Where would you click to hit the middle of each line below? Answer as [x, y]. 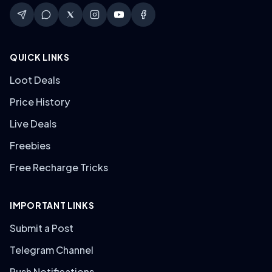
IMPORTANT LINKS [52, 205]
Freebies [30, 145]
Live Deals [33, 124]
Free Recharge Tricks [59, 167]
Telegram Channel [52, 250]
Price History [40, 102]
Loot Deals [35, 80]
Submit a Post [42, 228]
